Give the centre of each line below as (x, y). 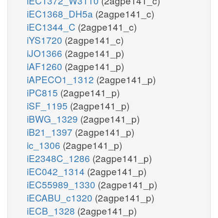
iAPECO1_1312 (62, 79)
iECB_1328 (52, 210)
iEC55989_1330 (62, 184)
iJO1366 (46, 53)
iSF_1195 (48, 105)
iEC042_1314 (57, 171)
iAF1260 (46, 66)
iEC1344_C (52, 26)
